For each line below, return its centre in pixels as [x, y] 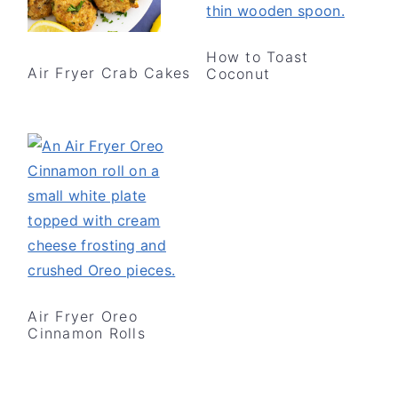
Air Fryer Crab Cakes [109, 72]
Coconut [239, 73]
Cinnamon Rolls [87, 333]
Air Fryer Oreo [83, 316]
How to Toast [258, 56]
